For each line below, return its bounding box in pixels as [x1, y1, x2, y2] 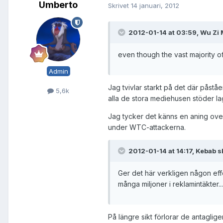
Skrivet [108, 1, 131, 9]
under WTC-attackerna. [108, 123, 186, 132]
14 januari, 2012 [131, 1, 179, 9]
